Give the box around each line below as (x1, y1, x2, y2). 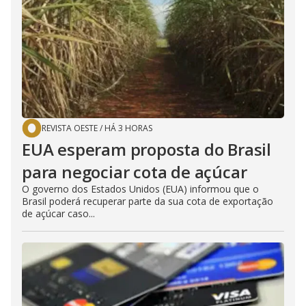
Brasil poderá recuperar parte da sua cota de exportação (22, 195, 273, 208)
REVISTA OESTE (42, 122, 98, 135)
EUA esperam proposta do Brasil (22, 138, 271, 161)
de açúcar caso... (22, 207, 95, 221)
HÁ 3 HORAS (105, 122, 152, 135)
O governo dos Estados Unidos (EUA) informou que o (22, 182, 259, 196)
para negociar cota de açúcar (22, 161, 247, 184)
